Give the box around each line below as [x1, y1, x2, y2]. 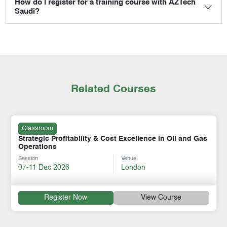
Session [18, 155, 38, 162]
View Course [141, 194, 182, 202]
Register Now [44, 194, 88, 202]
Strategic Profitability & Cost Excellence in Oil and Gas [18, 135, 207, 142]
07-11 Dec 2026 [18, 164, 69, 171]
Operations [18, 143, 57, 150]
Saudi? [15, 8, 40, 16]
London [121, 164, 145, 171]
